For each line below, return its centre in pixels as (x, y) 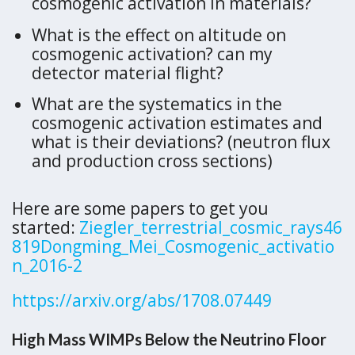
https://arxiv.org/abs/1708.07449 (142, 300)
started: (46, 227)
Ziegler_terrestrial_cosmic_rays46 (211, 227)
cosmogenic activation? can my (152, 53)
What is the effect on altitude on (159, 34)
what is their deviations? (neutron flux (181, 142)
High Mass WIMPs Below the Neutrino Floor (171, 339)
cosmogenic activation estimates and (177, 123)
